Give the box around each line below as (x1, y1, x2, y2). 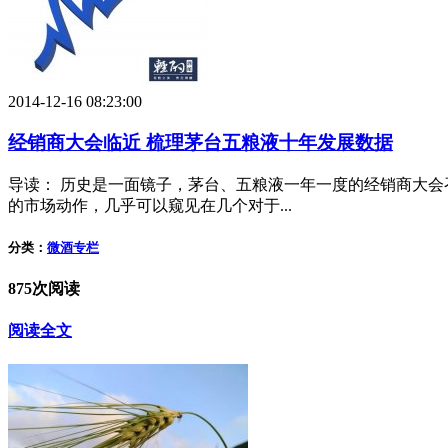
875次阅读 (8, 280, 80, 297)
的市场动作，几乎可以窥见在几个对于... (8, 196, 292, 214)
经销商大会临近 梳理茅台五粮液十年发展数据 (8, 131, 393, 153)
